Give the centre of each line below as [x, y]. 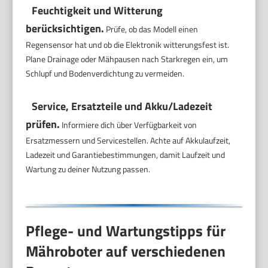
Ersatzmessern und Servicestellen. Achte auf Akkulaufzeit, [128, 140]
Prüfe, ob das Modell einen [151, 29]
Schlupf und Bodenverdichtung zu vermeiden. [105, 73]
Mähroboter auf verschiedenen [126, 252]
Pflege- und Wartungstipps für [126, 231]
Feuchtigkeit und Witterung [98, 10]
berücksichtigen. [65, 28]
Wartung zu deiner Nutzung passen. [88, 169]
